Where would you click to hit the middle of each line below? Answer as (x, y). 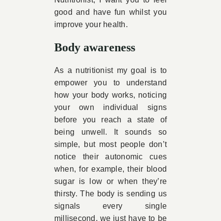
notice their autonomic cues (110, 157)
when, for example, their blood (110, 169)
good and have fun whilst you (110, 12)
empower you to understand (110, 83)
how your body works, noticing (110, 95)
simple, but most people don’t (110, 144)
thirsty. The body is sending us (110, 194)
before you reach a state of (110, 120)
